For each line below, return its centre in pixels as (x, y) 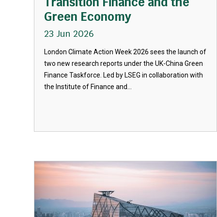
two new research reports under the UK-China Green (124, 63)
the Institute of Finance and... (88, 87)
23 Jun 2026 (69, 34)
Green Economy (88, 17)
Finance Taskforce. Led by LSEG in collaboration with (124, 75)
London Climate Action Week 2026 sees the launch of (125, 52)
